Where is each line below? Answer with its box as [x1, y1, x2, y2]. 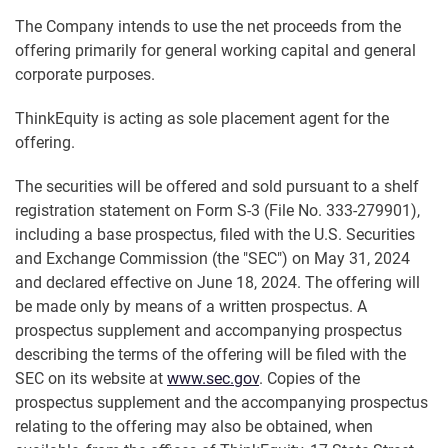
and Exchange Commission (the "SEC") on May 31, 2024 [15, 249, 410, 269]
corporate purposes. [15, 65, 155, 85]
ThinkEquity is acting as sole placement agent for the [15, 109, 389, 129]
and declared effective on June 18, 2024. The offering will [15, 273, 420, 293]
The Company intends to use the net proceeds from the [15, 17, 401, 37]
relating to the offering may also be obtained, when [15, 417, 373, 437]
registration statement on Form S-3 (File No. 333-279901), [15, 201, 420, 221]
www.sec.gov [167, 369, 259, 389]
